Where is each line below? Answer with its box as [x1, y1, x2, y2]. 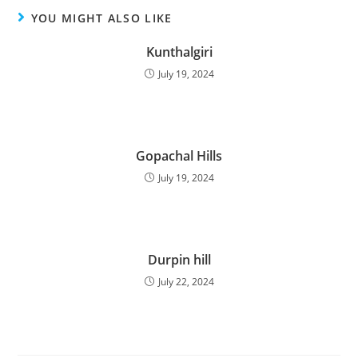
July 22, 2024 [157, 275, 214, 289]
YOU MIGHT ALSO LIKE [30, 10, 173, 26]
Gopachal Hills [136, 147, 222, 165]
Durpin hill [147, 251, 211, 269]
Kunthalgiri [145, 43, 213, 62]
